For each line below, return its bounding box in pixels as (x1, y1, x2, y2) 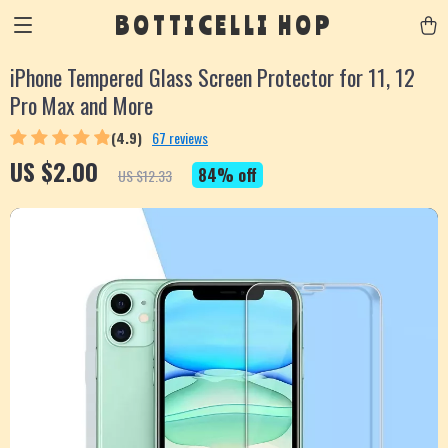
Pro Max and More (10, 89, 153, 121)
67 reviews (152, 127, 208, 148)
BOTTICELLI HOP (114, 10, 334, 40)
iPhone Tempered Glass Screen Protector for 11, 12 (10, 61, 415, 93)
